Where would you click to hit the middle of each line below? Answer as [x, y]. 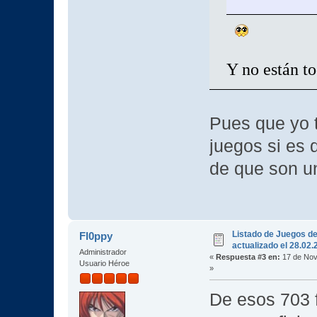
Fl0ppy [96, 236]
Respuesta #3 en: [248, 257]
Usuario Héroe [104, 264]
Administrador [103, 252]
